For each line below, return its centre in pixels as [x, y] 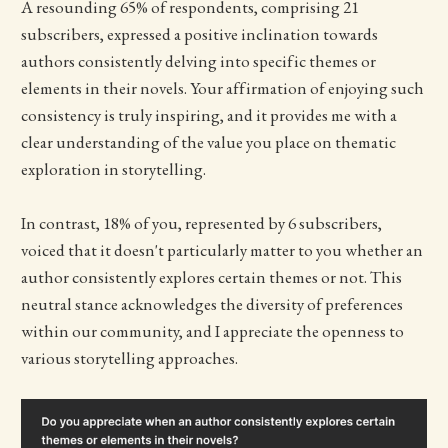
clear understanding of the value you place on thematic [208, 141]
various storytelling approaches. [129, 358]
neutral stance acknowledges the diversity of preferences [211, 304]
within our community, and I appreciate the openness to [212, 331]
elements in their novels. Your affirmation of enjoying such [222, 87]
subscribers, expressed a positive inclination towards [199, 33]
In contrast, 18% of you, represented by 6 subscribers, [201, 223]
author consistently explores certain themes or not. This [211, 277]
